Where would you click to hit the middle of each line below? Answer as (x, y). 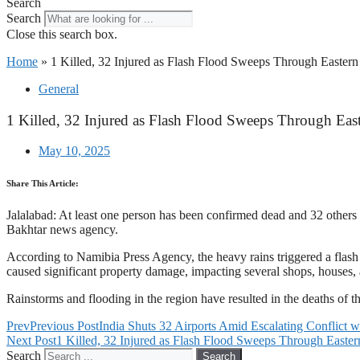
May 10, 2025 (74, 151)
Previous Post (64, 326)
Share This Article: (43, 184)
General (59, 89)
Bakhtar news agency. (62, 230)
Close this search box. (62, 34)
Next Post (31, 341)
